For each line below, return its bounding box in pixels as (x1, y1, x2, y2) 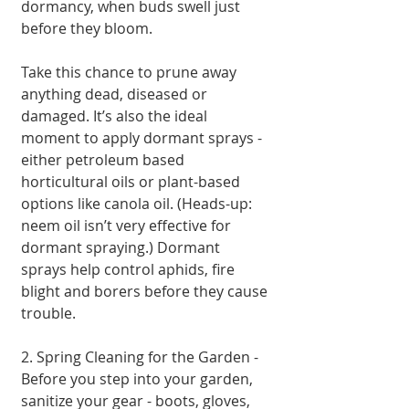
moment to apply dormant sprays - (21, 127, 266, 148)
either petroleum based (21, 149, 188, 170)
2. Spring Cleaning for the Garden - (21, 346, 262, 367)
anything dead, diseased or (21, 83, 211, 104)
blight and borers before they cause (21, 280, 271, 301)
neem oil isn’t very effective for (21, 215, 235, 236)
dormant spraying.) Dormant (21, 236, 224, 257)
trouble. (21, 302, 76, 323)
